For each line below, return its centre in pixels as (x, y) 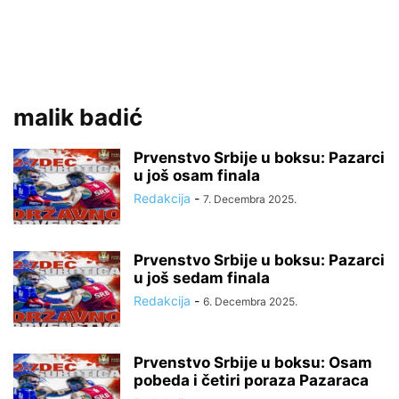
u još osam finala (197, 175)
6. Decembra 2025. (250, 301)
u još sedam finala (202, 278)
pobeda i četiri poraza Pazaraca (251, 380)
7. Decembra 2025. (250, 199)
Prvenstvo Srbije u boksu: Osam (253, 362)
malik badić (78, 117)
